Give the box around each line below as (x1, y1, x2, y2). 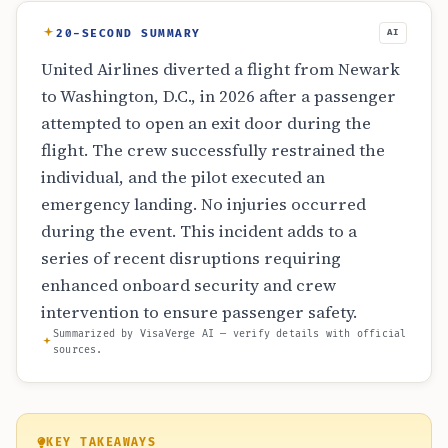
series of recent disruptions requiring (41, 247, 341, 271)
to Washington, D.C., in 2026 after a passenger (41, 85, 396, 109)
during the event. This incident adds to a (41, 220, 357, 244)
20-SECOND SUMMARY (56, 26, 201, 40)
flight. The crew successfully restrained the (41, 139, 385, 163)
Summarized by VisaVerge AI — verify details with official (53, 328, 407, 341)
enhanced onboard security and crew (41, 274, 336, 298)
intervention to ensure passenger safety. (41, 301, 357, 325)
